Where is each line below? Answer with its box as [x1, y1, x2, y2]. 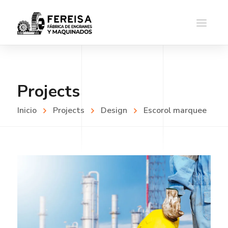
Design [100, 105, 127, 117]
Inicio [17, 105, 37, 117]
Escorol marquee [143, 105, 207, 117]
